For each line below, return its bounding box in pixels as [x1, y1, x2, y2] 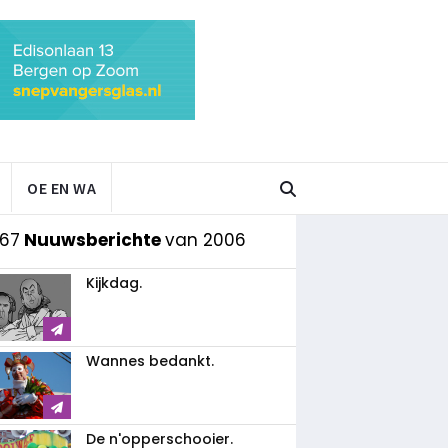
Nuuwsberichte [20, 228, 165, 252]
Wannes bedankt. [86, 351, 214, 371]
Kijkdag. [86, 273, 142, 293]
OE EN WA [27, 178, 96, 198]
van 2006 [165, 228, 246, 252]
